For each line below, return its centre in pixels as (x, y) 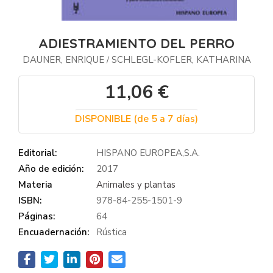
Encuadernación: (54, 232)
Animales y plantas (136, 185)
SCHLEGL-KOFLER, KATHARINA (181, 60)
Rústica (112, 232)
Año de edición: (51, 169)
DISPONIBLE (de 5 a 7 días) (136, 119)
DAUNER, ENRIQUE (63, 60)
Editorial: (37, 153)
